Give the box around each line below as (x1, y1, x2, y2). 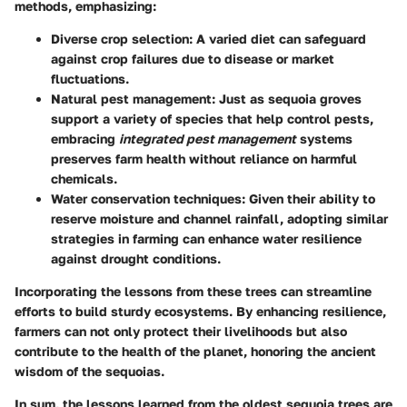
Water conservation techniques (51, 191, 242, 207)
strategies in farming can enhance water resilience (51, 231, 362, 247)
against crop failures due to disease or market (51, 51, 334, 67)
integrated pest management (119, 131, 296, 147)
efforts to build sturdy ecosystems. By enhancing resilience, (15, 303, 386, 320)
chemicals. (51, 171, 117, 187)
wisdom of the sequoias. (15, 363, 164, 380)
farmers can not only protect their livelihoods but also (15, 323, 347, 340)
